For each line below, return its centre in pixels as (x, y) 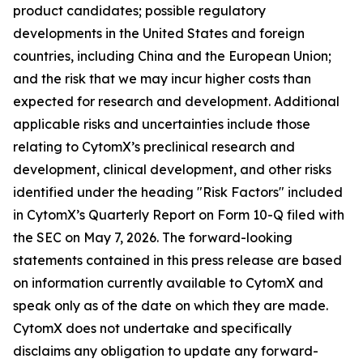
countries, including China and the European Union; (172, 56)
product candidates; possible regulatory (139, 11)
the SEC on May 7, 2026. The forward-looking (153, 237)
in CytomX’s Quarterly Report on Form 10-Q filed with (179, 215)
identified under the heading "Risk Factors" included (178, 192)
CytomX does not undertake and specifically (152, 328)
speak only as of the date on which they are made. (171, 305)
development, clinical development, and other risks (172, 169)
